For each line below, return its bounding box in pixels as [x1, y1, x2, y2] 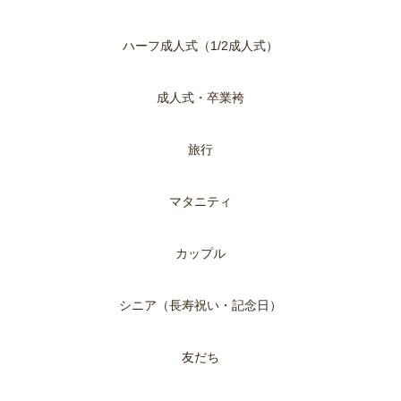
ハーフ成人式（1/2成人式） [123, 38, 278, 54]
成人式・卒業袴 [157, 90, 244, 106]
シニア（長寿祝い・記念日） [119, 298, 282, 313]
